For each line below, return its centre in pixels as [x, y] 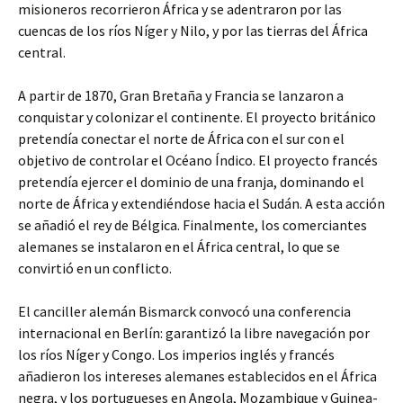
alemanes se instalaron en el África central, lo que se [179, 246]
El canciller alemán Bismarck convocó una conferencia [184, 311]
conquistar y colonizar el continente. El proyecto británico [197, 117]
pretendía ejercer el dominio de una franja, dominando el [191, 182]
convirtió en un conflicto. [95, 268]
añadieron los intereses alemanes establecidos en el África [197, 376]
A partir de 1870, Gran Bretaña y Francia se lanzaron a [181, 95]
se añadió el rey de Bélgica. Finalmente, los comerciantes [193, 225]
